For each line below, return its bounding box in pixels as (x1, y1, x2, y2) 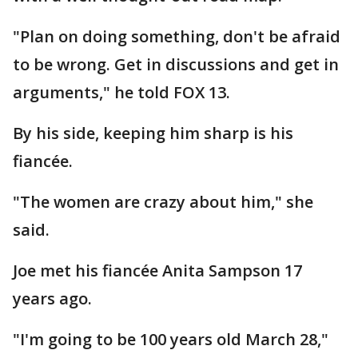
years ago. (13, 287, 96, 309)
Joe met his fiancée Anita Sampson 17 (13, 259, 302, 281)
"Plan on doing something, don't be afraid (13, 25, 340, 47)
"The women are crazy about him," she (13, 190, 313, 213)
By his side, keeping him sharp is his (13, 121, 293, 144)
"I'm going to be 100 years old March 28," (13, 328, 328, 350)
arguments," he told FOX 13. (13, 81, 234, 103)
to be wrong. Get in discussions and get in (13, 53, 339, 75)
